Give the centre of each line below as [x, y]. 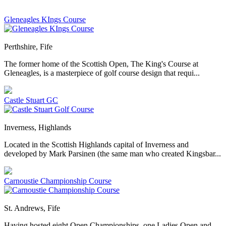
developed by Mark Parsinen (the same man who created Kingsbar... [112, 154]
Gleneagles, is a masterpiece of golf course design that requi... [102, 73]
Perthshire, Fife [28, 47]
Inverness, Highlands [38, 128]
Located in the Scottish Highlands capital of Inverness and [96, 145]
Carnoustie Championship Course [58, 181]
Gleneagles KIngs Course [45, 20]
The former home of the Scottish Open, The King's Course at [101, 64]
